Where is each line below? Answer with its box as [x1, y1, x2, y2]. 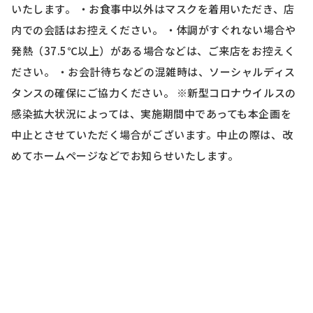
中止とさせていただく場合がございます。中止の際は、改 [11, 126, 293, 142]
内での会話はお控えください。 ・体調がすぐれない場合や [11, 22, 296, 37]
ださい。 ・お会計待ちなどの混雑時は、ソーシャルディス [11, 64, 296, 79]
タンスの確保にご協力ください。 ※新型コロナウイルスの [11, 85, 296, 100]
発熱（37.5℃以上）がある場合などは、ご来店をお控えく [11, 43, 296, 58]
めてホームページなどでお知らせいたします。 [11, 147, 239, 163]
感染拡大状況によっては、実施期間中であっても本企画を [11, 105, 292, 121]
